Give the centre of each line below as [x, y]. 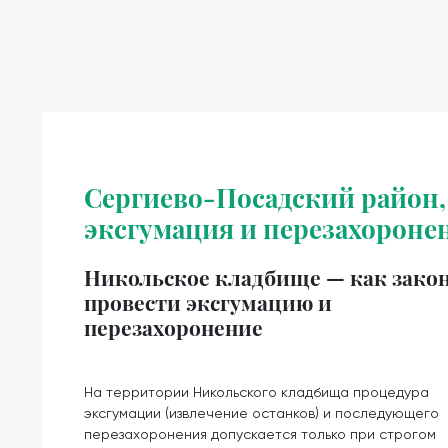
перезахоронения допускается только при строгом [260, 434]
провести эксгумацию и [208, 302]
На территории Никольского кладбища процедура [256, 392]
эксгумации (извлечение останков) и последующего [261, 413]
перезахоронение [173, 327]
